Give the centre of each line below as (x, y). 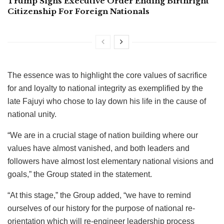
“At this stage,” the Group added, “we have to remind (99, 195)
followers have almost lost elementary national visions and (110, 161)
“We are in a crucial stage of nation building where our (103, 135)
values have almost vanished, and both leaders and (98, 148)
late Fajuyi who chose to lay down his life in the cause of (107, 101)
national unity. (32, 114)
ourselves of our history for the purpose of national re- (101, 208)
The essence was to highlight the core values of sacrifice (107, 75)
